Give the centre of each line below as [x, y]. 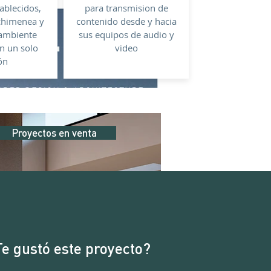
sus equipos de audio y [126, 34]
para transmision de [126, 8]
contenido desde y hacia [126, 21]
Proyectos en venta [54, 132]
